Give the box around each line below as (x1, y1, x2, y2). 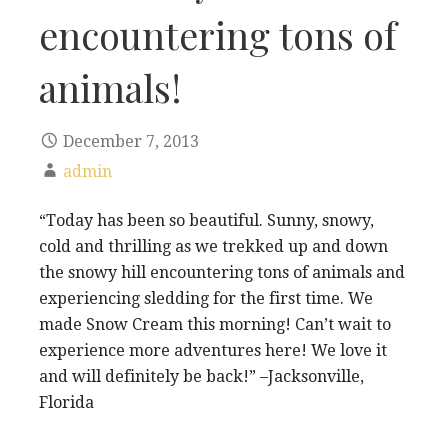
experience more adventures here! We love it (39, 340, 387, 360)
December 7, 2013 (63, 131, 199, 151)
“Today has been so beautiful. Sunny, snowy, (39, 210, 374, 230)
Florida (39, 392, 94, 412)
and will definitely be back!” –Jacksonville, (39, 366, 364, 386)
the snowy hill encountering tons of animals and (39, 262, 405, 282)
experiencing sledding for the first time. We (39, 288, 373, 308)
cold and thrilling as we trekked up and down (39, 236, 388, 256)
